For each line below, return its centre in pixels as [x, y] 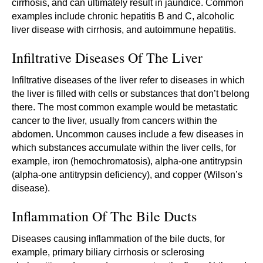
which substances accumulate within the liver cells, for [124, 147]
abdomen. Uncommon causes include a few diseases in [128, 134]
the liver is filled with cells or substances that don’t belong [131, 93]
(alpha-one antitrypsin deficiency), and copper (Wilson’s [127, 174]
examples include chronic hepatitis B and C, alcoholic [123, 16]
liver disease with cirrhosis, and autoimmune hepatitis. [124, 29]
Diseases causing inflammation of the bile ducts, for [118, 238]
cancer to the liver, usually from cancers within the [114, 120]
